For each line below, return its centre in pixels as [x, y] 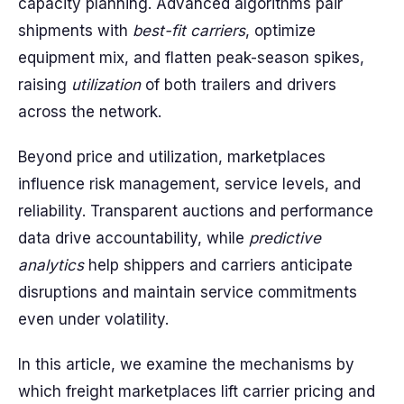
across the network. [90, 112]
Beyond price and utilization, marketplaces [172, 157]
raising [45, 85]
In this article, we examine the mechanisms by [186, 364]
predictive [285, 238]
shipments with [75, 31]
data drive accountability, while [133, 238]
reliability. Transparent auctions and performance [196, 211]
